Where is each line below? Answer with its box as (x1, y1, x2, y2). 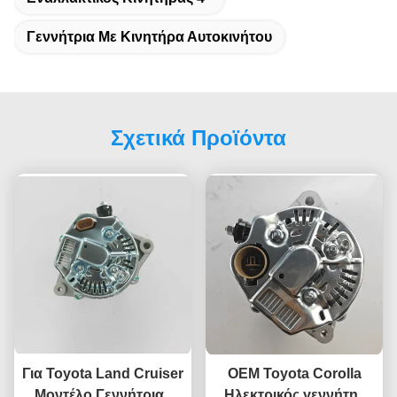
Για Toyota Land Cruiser (22, 366, 183, 382)
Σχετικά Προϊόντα (111, 126, 286, 150)
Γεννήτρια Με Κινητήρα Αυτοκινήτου (27, 29, 272, 44)
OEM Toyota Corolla (227, 366, 362, 382)
